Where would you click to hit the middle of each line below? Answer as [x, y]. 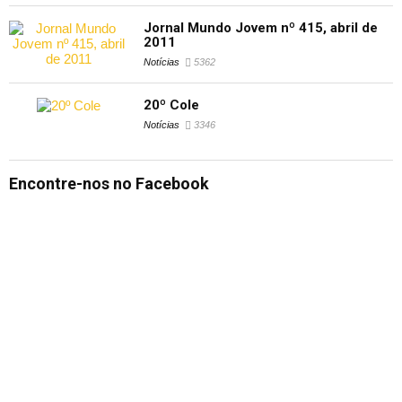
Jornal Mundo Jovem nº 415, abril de [260, 28]
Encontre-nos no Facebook [109, 184]
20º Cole [171, 105]
